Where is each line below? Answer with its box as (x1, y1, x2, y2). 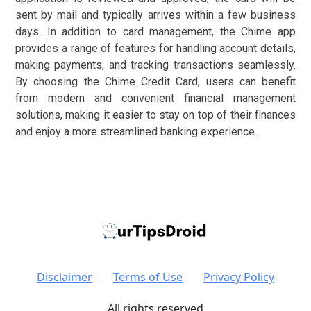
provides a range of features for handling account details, (15, 42, 296, 56)
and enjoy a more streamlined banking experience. (15, 125, 257, 139)
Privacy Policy (203, 269, 274, 285)
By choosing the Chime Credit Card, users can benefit (15, 75, 296, 89)
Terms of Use (113, 269, 183, 285)
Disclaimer (37, 269, 92, 285)
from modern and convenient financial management (15, 92, 296, 106)
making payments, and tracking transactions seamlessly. (15, 58, 296, 72)
